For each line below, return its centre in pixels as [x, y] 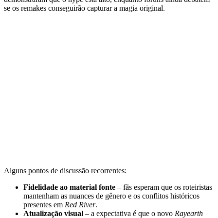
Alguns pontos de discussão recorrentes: [65, 171]
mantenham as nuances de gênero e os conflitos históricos [111, 196]
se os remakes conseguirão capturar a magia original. [84, 8]
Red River [80, 205]
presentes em [44, 205]
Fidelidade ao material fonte [69, 187]
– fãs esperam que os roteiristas [164, 187]
